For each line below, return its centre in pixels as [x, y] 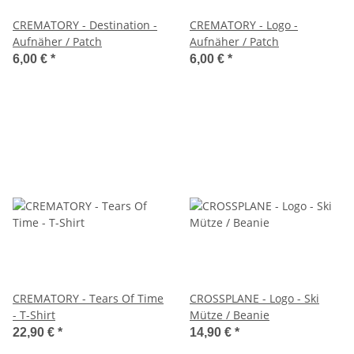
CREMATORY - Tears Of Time [88, 298]
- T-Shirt [34, 314]
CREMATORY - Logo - [244, 24]
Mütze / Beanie [230, 314]
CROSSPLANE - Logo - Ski [254, 298]
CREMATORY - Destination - [85, 24]
